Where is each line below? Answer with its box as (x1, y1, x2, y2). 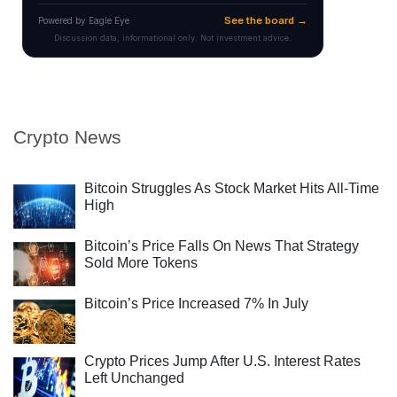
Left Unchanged (84, 370, 184, 385)
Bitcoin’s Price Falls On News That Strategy (84, 238, 359, 253)
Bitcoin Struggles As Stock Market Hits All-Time (84, 181, 379, 196)
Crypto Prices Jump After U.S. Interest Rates (84, 354, 361, 369)
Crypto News (13, 127, 121, 147)
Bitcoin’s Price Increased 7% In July (84, 296, 308, 311)
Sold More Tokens (84, 255, 198, 270)
